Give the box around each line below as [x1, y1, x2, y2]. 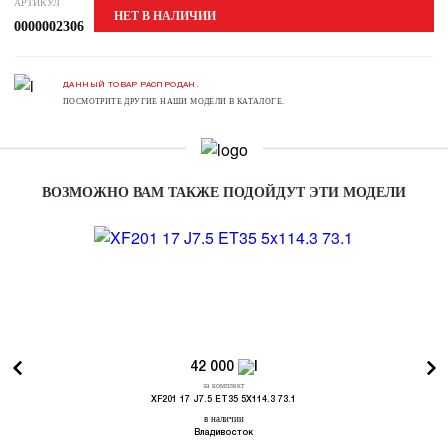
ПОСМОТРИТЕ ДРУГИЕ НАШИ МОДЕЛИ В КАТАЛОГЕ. [63, 94, 285, 106]
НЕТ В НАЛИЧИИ [114, 8, 216, 23]
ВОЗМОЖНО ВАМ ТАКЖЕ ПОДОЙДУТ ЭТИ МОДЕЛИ [42, 184, 406, 200]
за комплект [202, 378, 245, 390]
